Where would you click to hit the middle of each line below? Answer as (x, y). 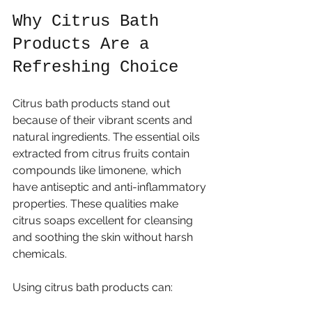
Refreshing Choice (95, 67)
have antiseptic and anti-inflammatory (111, 187)
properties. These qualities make (97, 204)
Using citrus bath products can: (93, 287)
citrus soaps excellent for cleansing (104, 220)
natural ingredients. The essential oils (108, 137)
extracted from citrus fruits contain (102, 154)
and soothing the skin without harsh (104, 237)
